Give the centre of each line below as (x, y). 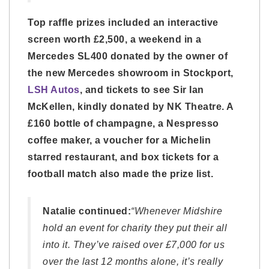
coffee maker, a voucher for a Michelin (119, 141)
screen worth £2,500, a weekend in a (115, 40)
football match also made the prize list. (120, 174)
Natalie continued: (87, 211)
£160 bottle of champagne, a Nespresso (123, 124)
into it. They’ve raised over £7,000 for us (134, 245)
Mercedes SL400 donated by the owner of (128, 56)
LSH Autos (54, 90)
